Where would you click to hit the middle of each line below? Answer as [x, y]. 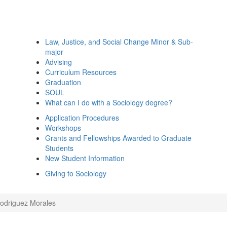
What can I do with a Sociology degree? [109, 102]
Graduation [63, 82]
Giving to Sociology [76, 173]
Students [59, 148]
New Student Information [85, 158]
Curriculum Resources [81, 72]
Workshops [63, 128]
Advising [59, 62]
